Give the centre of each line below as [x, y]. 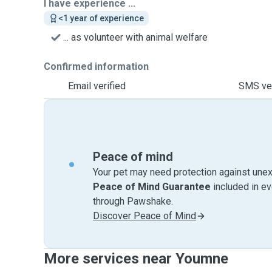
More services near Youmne [136, 259]
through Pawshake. [133, 201]
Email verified [97, 86]
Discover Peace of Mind [144, 216]
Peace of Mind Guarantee [152, 187]
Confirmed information [96, 66]
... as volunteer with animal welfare [135, 37]
